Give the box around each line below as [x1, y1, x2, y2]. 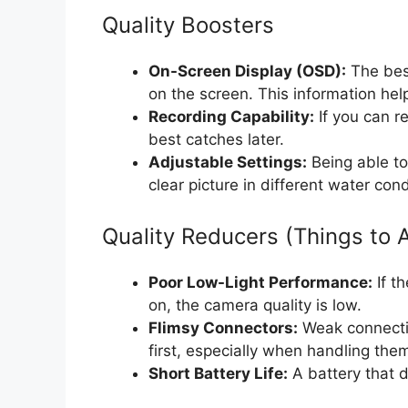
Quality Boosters [102, 12, 274, 39]
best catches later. [148, 130, 284, 149]
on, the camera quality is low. [148, 295, 362, 314]
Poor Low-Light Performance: [148, 272, 372, 291]
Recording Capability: [148, 107, 314, 127]
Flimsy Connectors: [148, 318, 298, 337]
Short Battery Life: [148, 363, 288, 382]
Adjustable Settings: [148, 153, 307, 172]
